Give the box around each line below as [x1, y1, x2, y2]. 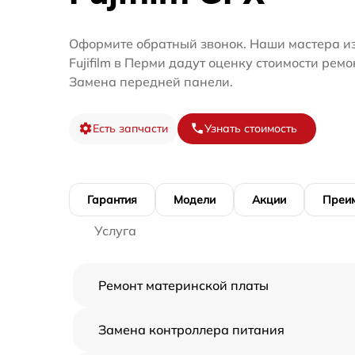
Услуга [94, 222, 136, 239]
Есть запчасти [93, 120, 168, 136]
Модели [174, 192, 216, 207]
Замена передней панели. [69, 73, 233, 90]
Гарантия [87, 192, 137, 207]
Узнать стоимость [204, 120, 297, 136]
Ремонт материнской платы [98, 277, 269, 293]
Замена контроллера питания [98, 321, 284, 338]
